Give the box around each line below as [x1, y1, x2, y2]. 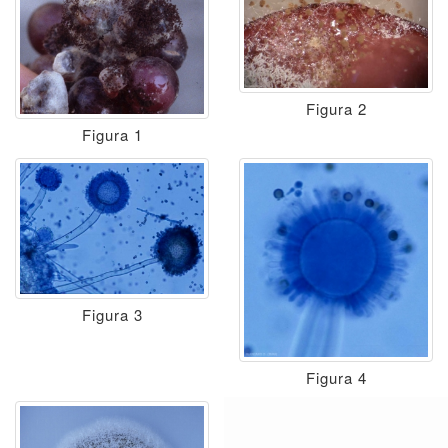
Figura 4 [305, 366, 367, 388]
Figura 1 [81, 124, 143, 146]
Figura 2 [305, 97, 367, 119]
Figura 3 [81, 303, 143, 325]
